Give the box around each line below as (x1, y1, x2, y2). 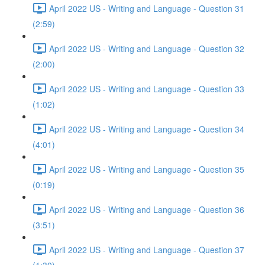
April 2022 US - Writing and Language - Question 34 (49, 122, 244, 135)
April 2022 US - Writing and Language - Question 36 (49, 203, 244, 215)
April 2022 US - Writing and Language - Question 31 (49, 2, 244, 14)
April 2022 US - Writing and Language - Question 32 (49, 42, 244, 54)
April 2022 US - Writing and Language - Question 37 (49, 243, 244, 256)
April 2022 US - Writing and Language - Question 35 (49, 163, 244, 175)
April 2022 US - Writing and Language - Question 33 (49, 82, 244, 95)
